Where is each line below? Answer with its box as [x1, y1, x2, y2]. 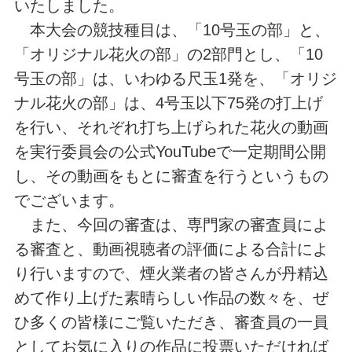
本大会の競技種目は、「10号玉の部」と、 [13, 20, 330, 38]
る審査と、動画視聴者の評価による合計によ [13, 240, 328, 258]
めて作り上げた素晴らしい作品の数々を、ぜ [13, 288, 328, 306]
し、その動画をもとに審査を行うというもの [13, 167, 328, 185]
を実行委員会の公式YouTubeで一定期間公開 [13, 142, 326, 160]
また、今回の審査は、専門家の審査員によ [13, 215, 328, 233]
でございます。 [13, 191, 124, 209]
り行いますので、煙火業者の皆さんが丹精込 [13, 264, 328, 282]
